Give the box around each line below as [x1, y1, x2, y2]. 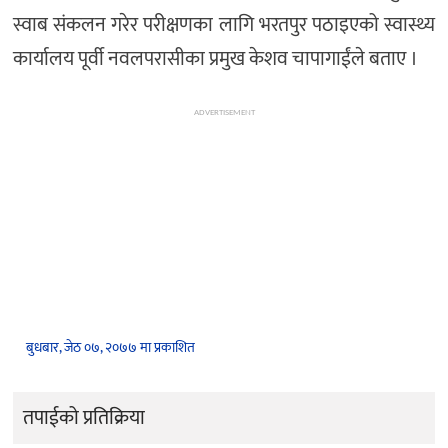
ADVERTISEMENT [193, 108, 255, 118]
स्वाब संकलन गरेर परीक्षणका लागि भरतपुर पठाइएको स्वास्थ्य [13, 8, 435, 43]
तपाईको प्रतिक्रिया [23, 401, 145, 436]
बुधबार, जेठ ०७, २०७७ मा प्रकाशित [26, 336, 195, 360]
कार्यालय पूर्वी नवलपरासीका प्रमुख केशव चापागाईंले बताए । [13, 42, 418, 77]
